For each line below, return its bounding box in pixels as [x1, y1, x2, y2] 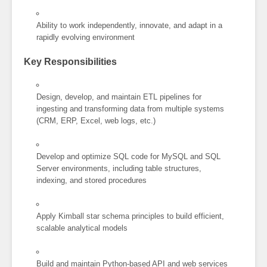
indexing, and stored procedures [36, 175, 147, 185]
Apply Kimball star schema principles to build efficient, [36, 211, 225, 221]
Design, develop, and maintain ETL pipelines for [36, 92, 202, 101]
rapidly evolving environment [36, 32, 135, 42]
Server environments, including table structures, [36, 163, 202, 173]
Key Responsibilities [24, 56, 117, 67]
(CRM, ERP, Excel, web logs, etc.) [36, 116, 156, 125]
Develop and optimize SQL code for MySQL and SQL [36, 151, 221, 161]
